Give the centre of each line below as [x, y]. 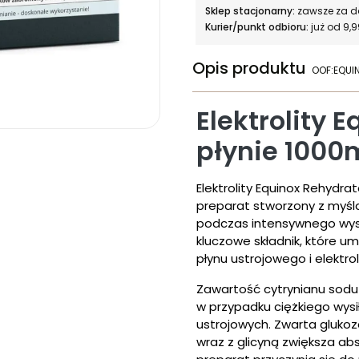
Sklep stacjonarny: [251, 11]
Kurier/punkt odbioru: [258, 27]
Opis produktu [249, 68]
